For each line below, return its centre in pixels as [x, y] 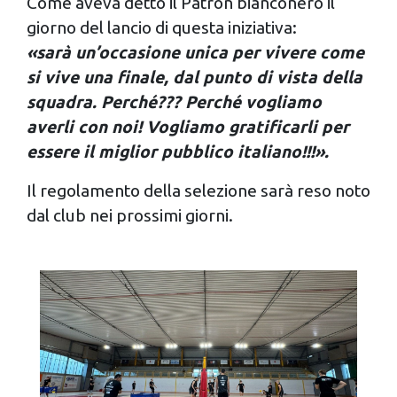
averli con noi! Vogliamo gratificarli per [188, 126]
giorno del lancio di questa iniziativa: [162, 27]
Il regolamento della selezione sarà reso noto [198, 190]
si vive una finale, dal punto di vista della [195, 77]
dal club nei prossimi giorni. [130, 215]
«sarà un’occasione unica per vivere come [195, 52]
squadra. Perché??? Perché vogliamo [174, 101]
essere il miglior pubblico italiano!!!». [178, 151]
